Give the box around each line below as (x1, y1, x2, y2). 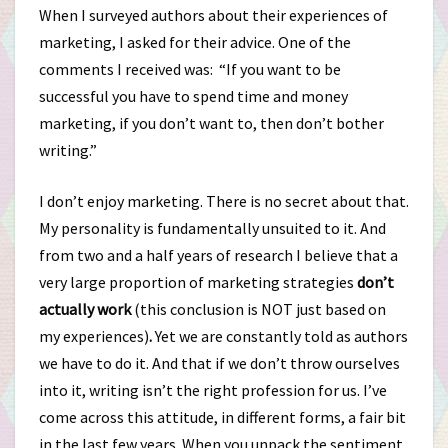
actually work (39, 299, 131, 319)
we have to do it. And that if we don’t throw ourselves (39, 353, 400, 373)
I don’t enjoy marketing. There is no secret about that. (39, 191, 409, 211)
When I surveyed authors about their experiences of (39, 5, 388, 25)
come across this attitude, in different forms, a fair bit (39, 407, 406, 427)
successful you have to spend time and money (39, 86, 348, 106)
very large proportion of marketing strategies (39, 272, 357, 292)
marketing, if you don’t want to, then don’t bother (39, 113, 384, 133)
